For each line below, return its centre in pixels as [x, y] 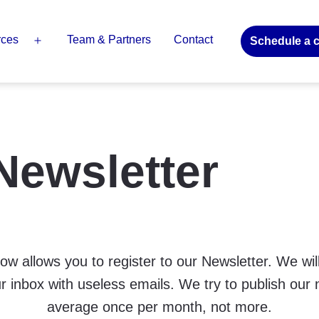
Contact [194, 39]
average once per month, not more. [159, 307]
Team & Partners [109, 39]
